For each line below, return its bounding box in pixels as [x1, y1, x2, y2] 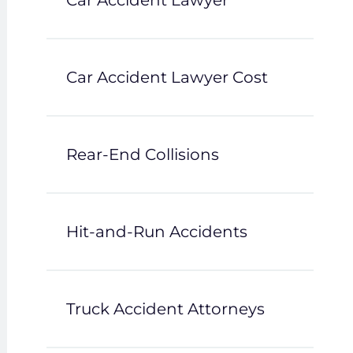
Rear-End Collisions [65, 145, 219, 164]
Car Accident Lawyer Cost [65, 68, 268, 87]
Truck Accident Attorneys [65, 299, 265, 318]
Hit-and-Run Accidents [65, 222, 247, 241]
